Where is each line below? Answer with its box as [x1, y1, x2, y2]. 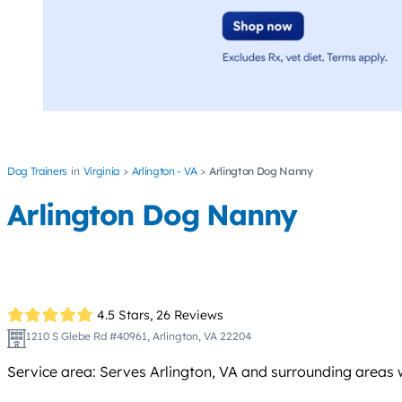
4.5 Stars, [97, 306, 153, 323]
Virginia [83, 164, 119, 179]
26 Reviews [156, 306, 224, 323]
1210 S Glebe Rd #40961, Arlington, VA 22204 [25, 329, 251, 344]
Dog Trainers [7, 164, 68, 179]
